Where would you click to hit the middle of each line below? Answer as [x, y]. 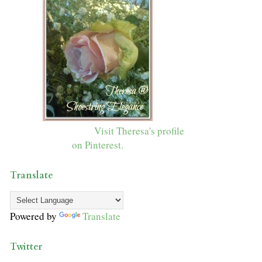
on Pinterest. [98, 145]
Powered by [35, 216]
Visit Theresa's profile [139, 131]
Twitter [26, 247]
